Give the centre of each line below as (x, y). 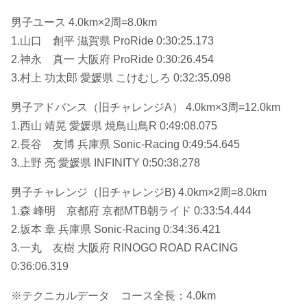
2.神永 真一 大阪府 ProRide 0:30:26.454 (112, 59)
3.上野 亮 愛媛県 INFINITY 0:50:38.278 (106, 163)
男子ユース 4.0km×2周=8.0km (84, 22)
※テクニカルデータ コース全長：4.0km (113, 296)
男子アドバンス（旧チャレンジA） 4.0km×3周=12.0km (146, 107)
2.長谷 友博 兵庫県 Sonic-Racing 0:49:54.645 (125, 144)
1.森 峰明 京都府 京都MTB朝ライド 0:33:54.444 (131, 211)
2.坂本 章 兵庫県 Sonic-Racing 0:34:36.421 (116, 229)
